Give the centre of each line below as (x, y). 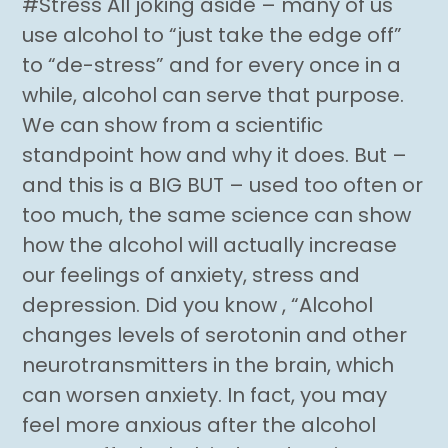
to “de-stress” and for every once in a (212, 65)
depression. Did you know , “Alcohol (198, 305)
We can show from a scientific (173, 125)
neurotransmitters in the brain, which (208, 365)
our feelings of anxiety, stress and (191, 275)
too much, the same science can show (217, 215)
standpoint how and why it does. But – (215, 155)
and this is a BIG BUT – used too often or (223, 185)
